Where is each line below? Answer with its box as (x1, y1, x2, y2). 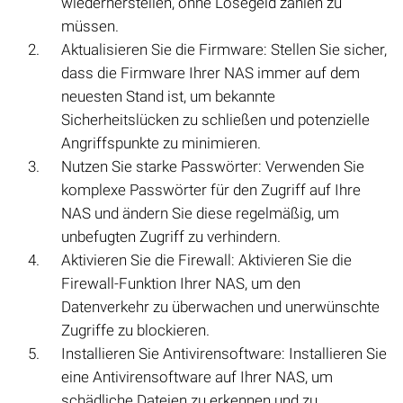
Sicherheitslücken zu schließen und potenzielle (61, 111, 370, 130)
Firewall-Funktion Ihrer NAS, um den (61, 274, 300, 293)
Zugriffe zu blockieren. (61, 321, 210, 340)
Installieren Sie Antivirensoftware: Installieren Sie (61, 345, 387, 363)
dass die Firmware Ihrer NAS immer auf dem (61, 64, 360, 83)
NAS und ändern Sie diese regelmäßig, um (61, 204, 339, 223)
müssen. (61, 17, 119, 36)
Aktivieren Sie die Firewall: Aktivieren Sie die (61, 251, 352, 270)
